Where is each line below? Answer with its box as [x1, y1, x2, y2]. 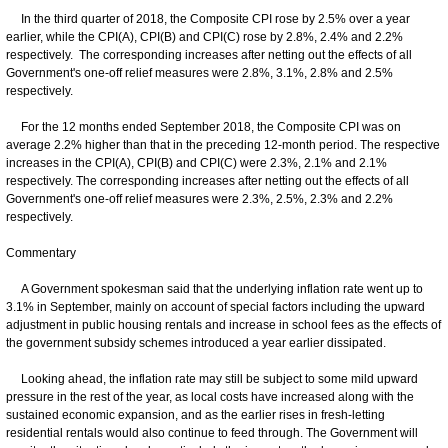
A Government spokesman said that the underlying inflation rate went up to [6, 281, 423, 296]
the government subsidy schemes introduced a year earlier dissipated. [6, 335, 386, 350]
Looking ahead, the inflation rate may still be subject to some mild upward [6, 371, 418, 386]
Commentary [6, 245, 76, 260]
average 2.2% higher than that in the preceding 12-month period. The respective [6, 137, 440, 152]
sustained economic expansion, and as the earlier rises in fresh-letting [6, 407, 385, 422]
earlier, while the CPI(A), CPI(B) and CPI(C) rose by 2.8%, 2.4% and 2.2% [6, 29, 403, 44]
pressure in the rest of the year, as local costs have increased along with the [6, 389, 414, 404]
